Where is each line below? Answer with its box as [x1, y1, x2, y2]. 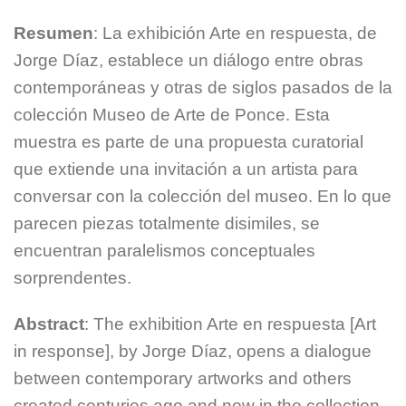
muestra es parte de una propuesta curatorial [14, 131, 363, 151]
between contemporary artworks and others [14, 368, 352, 388]
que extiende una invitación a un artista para [14, 159, 358, 179]
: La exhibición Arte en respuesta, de [93, 23, 377, 43]
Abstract [14, 314, 84, 333]
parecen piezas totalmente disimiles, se [14, 213, 320, 233]
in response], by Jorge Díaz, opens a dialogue [14, 341, 372, 361]
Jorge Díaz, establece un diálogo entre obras [14, 50, 363, 70]
